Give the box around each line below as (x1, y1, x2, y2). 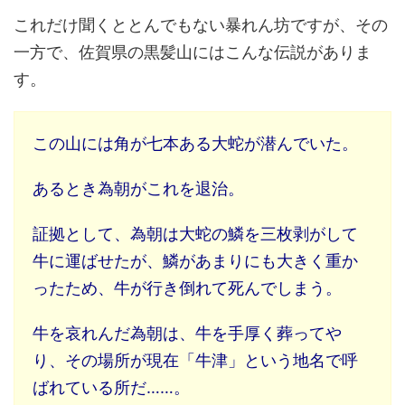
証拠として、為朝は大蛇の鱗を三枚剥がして (33, 224, 358, 243)
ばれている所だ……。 (33, 378, 190, 397)
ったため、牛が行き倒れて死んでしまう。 (33, 278, 342, 297)
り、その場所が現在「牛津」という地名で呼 (33, 351, 358, 370)
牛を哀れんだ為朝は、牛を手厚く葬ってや (33, 324, 342, 343)
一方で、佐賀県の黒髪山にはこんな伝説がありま (14, 42, 372, 61)
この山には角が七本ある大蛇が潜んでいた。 (33, 134, 358, 153)
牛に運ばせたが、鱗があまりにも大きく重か (33, 251, 358, 270)
